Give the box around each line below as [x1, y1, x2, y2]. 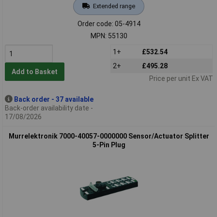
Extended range [93, 2, 135, 10]
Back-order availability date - [4, 104, 93, 112]
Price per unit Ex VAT [149, 74, 213, 82]
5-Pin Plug [92, 140, 125, 149]
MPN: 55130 [90, 31, 127, 40]
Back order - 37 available [14, 95, 93, 103]
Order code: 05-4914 [77, 19, 140, 28]
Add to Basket [11, 68, 58, 76]
